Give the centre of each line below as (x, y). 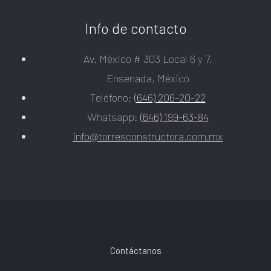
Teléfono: (112, 97)
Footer (35, 253)
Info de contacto (135, 28)
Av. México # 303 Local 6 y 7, (148, 58)
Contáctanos (135, 250)
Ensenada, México (148, 78)
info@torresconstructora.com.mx (148, 136)
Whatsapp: (113, 116)
